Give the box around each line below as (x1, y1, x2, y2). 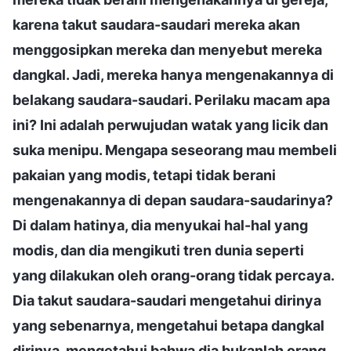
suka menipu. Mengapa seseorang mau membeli (13, 141, 337, 158)
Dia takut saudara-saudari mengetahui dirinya (13, 291, 321, 309)
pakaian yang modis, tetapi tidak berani (13, 166, 276, 183)
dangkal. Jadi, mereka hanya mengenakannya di (13, 66, 334, 83)
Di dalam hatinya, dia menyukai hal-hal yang (13, 216, 308, 233)
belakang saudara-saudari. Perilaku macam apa (13, 91, 330, 108)
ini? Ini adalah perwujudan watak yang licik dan (13, 116, 328, 133)
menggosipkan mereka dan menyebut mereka (13, 41, 322, 58)
